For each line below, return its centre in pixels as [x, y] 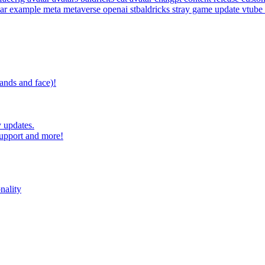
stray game [193, 9]
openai [117, 9]
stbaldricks [151, 9]
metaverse [83, 9]
